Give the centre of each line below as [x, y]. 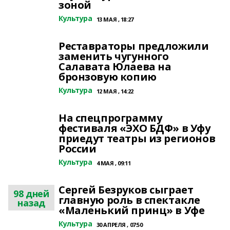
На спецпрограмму [110, 118]
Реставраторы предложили [134, 46]
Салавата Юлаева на [115, 66]
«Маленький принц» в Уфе [132, 210]
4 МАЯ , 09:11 [113, 163]
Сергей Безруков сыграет [126, 190]
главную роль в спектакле [129, 200]
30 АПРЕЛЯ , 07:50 [119, 225]
